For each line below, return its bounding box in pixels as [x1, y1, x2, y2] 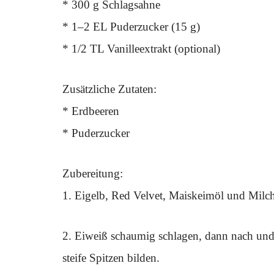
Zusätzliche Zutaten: [62, 83, 157, 95]
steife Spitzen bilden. [62, 251, 160, 264]
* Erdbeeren [62, 105, 119, 117]
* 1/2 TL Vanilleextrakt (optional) [62, 42, 220, 55]
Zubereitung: [62, 167, 123, 180]
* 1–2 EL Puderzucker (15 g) [62, 20, 200, 33]
